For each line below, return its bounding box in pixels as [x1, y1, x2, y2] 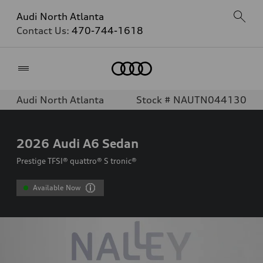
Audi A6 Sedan [53, 136, 139, 151]
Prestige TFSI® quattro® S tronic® [16, 156, 137, 166]
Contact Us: [16, 25, 72, 36]
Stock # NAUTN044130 [136, 94, 247, 106]
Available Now [33, 183, 81, 192]
